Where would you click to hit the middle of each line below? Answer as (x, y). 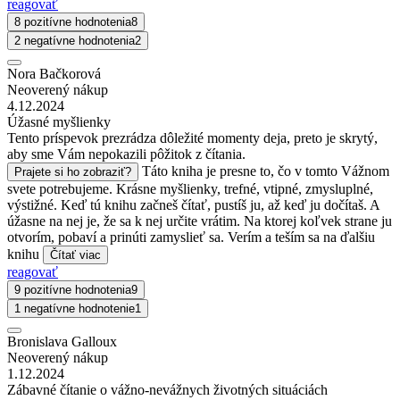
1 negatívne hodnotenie (75, 308)
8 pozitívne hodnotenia (73, 21)
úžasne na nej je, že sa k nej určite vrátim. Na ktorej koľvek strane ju (200, 221)
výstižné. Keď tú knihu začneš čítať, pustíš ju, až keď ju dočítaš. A (193, 204)
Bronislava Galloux (62, 341)
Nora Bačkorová (54, 73)
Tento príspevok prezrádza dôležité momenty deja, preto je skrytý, (192, 137)
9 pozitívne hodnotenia (73, 289)
